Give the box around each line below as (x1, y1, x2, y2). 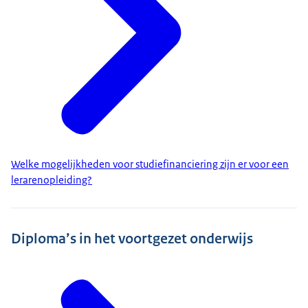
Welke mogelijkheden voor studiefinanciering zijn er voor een (11, 157, 289, 172)
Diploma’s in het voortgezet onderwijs (11, 228, 253, 247)
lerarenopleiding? (11, 173, 92, 188)
